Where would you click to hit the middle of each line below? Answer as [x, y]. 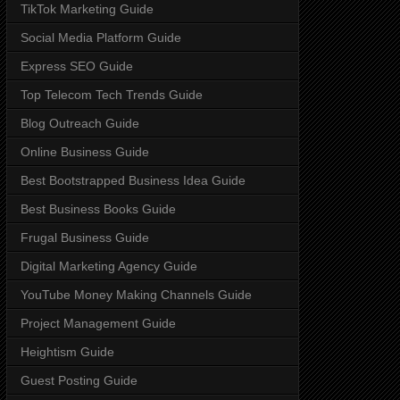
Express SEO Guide [77, 66]
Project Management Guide [98, 323]
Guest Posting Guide [79, 380]
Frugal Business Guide [85, 237]
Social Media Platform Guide [101, 37]
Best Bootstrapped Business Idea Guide [133, 180]
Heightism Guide [67, 351]
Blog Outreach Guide [80, 123]
